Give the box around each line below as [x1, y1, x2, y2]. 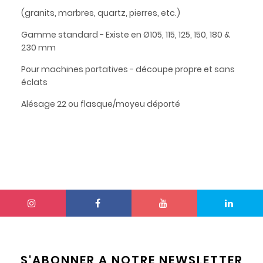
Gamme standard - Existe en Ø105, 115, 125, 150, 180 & [21, 28, 230, 41]
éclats [21, 76, 48, 88]
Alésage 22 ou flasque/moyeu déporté [21, 97, 180, 110]
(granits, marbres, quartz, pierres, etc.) [21, 6, 180, 19]
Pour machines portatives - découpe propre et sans [21, 63, 235, 75]
